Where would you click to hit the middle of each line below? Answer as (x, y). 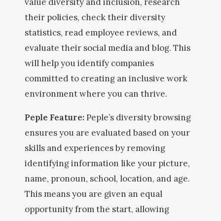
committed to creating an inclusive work (106, 78)
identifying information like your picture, (107, 163)
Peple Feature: (55, 117)
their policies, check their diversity (95, 17)
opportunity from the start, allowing (97, 209)
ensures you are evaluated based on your (107, 133)
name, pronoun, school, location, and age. (107, 179)
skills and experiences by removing (95, 148)
